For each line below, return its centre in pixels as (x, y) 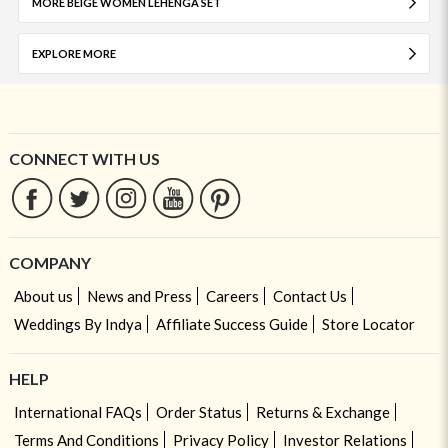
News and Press (139, 296)
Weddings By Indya (77, 324)
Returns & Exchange (322, 412)
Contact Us (309, 296)
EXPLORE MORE (73, 54)
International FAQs (77, 412)
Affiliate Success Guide (231, 324)
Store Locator (368, 324)
